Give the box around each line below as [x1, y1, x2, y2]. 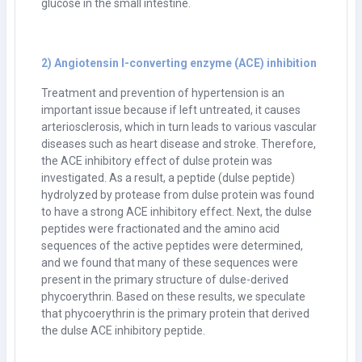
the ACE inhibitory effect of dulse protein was [41, 154, 272, 167]
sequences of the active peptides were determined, [41, 238, 303, 252]
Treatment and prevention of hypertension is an [41, 86, 284, 99]
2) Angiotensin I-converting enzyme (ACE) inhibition [41, 56, 317, 69]
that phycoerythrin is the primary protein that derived [41, 306, 309, 320]
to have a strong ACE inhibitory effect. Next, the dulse [41, 204, 312, 218]
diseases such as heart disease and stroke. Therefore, [41, 137, 316, 150]
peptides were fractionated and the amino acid [41, 221, 280, 235]
